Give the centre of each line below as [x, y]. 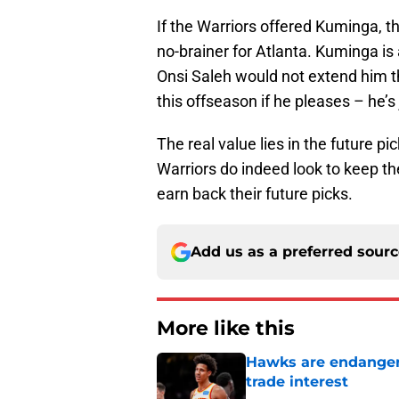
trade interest [297, 382]
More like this [226, 329]
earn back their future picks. [255, 194]
